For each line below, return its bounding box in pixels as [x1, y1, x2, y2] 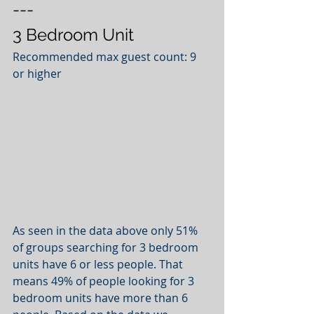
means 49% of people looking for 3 [13, 273, 197, 289]
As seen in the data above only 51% [13, 222, 200, 238]
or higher [13, 66, 62, 82]
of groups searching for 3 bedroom [13, 239, 201, 255]
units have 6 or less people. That [13, 256, 186, 272]
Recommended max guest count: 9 [13, 49, 199, 65]
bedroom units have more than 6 [13, 289, 191, 306]
